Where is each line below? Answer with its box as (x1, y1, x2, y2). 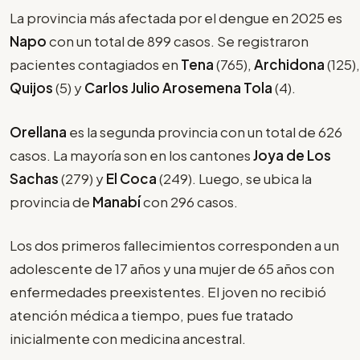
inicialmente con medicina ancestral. (10, 329, 253, 348)
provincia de (10, 192, 92, 211)
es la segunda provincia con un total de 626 (69, 122, 342, 141)
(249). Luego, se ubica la (157, 169, 312, 187)
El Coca (106, 169, 157, 187)
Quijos (10, 79, 55, 97)
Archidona (254, 55, 327, 74)
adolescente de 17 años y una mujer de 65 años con (10, 260, 334, 278)
